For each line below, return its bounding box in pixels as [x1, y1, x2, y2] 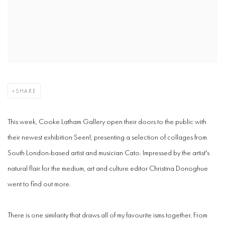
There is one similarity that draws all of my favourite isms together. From [8, 210, 207, 220]
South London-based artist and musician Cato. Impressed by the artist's [8, 148, 209, 158]
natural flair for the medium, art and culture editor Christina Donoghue [8, 163, 208, 173]
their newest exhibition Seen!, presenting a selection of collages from [8, 132, 207, 142]
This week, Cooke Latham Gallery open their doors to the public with [8, 117, 206, 127]
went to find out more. [8, 179, 71, 189]
